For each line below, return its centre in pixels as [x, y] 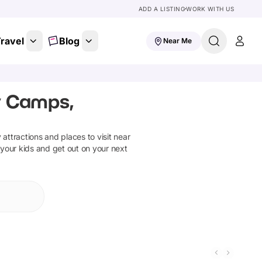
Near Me [177, 41]
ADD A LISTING [161, 9]
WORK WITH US [210, 9]
